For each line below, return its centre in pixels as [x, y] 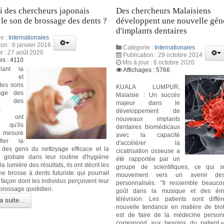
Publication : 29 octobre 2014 [163, 55]
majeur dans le [148, 103]
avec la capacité [148, 135]
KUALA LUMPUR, [148, 87]
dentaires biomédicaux [148, 127]
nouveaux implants [148, 119]
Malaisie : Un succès [148, 95]
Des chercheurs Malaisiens [164, 11]
